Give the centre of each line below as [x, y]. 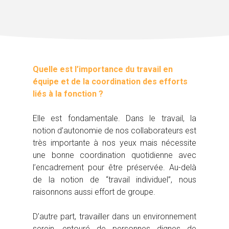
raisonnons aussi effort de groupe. [94, 192]
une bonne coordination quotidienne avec [114, 155]
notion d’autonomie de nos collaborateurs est [114, 131]
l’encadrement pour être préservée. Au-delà [114, 168]
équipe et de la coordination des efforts [110, 82]
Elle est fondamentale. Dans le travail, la [114, 119]
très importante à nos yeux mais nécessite [114, 143]
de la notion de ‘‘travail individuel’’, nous [114, 180]
